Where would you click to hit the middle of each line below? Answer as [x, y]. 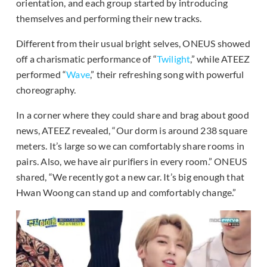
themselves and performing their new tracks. [109, 18]
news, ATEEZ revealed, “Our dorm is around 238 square [132, 131]
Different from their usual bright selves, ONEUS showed [133, 44]
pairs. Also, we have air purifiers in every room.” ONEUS [132, 162]
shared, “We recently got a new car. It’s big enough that [131, 177]
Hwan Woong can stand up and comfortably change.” [126, 193]
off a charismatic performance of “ [86, 59]
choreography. [46, 90]
